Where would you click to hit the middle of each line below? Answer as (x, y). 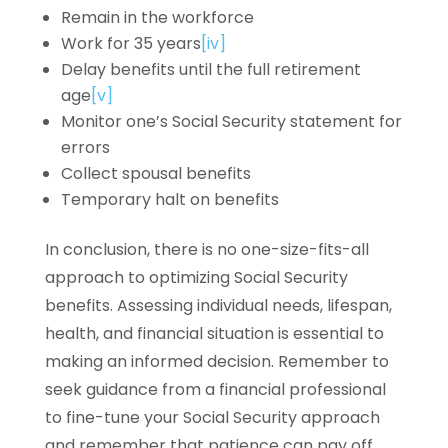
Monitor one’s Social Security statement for (231, 121)
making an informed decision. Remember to (216, 361)
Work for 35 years (130, 43)
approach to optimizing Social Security (196, 277)
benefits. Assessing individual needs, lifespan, (218, 305)
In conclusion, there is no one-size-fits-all (206, 249)
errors (85, 147)
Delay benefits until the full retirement (210, 69)
